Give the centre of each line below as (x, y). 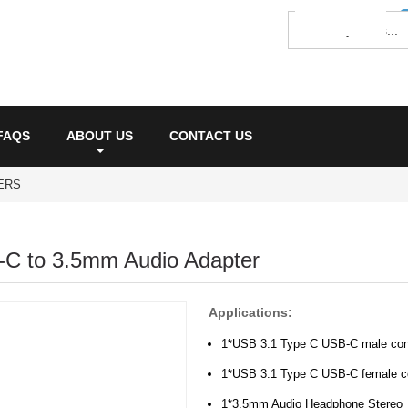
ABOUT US (100, 136)
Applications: (250, 312)
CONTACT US (211, 136)
